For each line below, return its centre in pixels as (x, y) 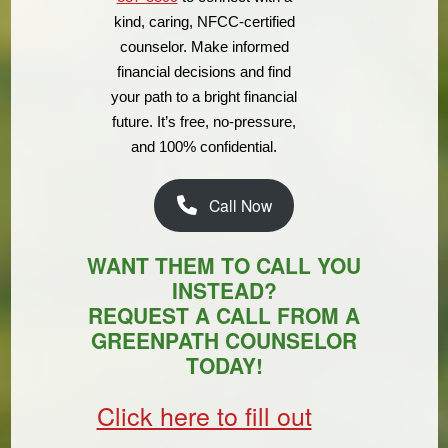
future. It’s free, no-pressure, (204, 121)
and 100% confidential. (204, 146)
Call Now (240, 205)
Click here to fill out (204, 415)
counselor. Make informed (204, 46)
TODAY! (224, 364)
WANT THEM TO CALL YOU (224, 264)
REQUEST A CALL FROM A (224, 314)
